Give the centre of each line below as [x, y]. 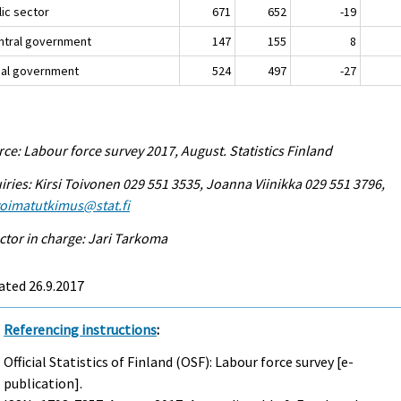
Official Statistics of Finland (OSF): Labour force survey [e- [179, 362]
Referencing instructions [81, 329]
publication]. [43, 384]
